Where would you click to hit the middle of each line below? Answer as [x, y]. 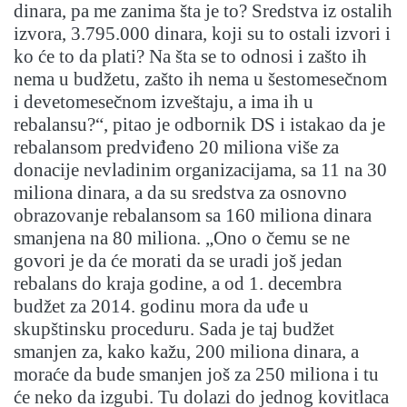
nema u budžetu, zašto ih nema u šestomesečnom [200, 79]
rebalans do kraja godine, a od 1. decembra [178, 284]
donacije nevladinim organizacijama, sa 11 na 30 [200, 170]
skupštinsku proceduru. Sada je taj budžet [174, 329]
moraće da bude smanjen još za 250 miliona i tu [196, 375]
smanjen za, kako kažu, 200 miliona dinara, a [186, 352]
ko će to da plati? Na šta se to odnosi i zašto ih [190, 57]
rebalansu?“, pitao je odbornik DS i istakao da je [199, 125]
